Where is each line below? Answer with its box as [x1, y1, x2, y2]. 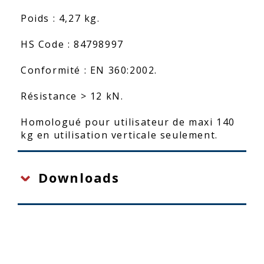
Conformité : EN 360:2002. [21, 64, 157, 77]
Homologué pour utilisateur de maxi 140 [21, 115, 235, 128]
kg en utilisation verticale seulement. [21, 128, 218, 141]
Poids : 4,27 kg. [21, 12, 100, 25]
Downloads [38, 169, 120, 186]
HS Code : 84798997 [21, 38, 124, 51]
